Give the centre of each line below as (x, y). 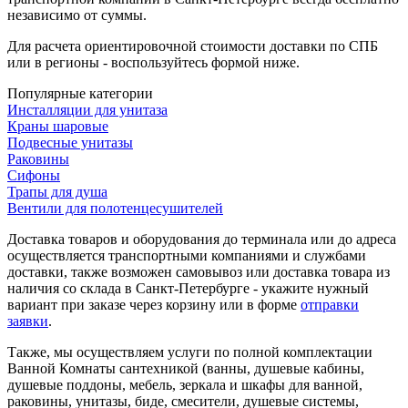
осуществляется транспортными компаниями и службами (187, 255)
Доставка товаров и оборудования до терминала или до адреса (202, 239)
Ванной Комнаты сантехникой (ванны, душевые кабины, (186, 368)
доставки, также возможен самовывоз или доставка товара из (199, 271)
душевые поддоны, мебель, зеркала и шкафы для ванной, (185, 384)
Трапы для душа (57, 191)
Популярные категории (80, 93)
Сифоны (34, 175)
